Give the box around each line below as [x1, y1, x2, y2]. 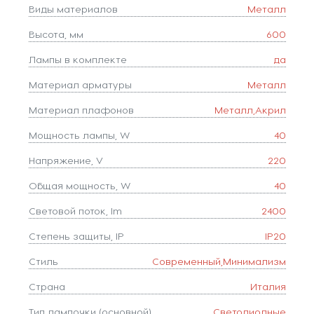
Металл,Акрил [214, 104, 286, 116]
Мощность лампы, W [28, 129, 130, 142]
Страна [28, 280, 65, 293]
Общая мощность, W [28, 179, 130, 192]
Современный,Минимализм [151, 255, 286, 268]
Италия [250, 280, 286, 293]
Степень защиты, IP [28, 230, 124, 243]
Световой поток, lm [28, 205, 122, 217]
